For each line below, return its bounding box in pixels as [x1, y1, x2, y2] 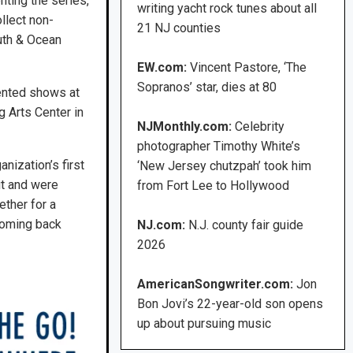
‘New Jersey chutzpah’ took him [137, 158, 312, 174]
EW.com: [137, 60, 191, 76]
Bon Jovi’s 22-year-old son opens [137, 296, 324, 312]
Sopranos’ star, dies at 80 [137, 80, 277, 95]
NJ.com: [137, 217, 186, 233]
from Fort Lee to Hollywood [137, 178, 290, 194]
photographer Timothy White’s [137, 139, 301, 154]
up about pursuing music [137, 316, 272, 332]
